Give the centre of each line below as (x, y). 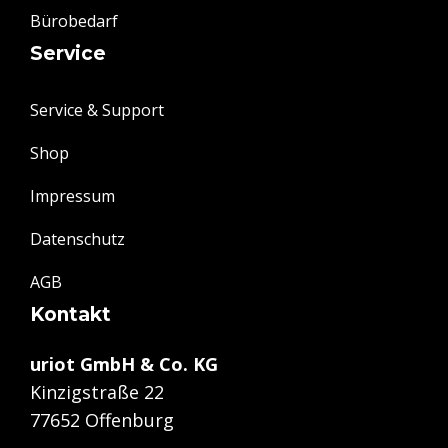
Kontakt (70, 315)
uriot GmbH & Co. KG (124, 364)
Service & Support (97, 110)
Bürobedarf (74, 21)
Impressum (72, 196)
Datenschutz (77, 239)
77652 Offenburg (102, 420)
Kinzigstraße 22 (97, 392)
